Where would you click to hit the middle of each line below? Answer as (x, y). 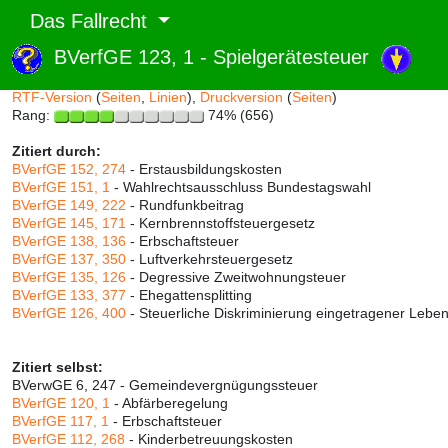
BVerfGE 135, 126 (69, 277)
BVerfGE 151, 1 (61, 187)
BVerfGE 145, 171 (69, 223)
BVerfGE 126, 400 (69, 313)
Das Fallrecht (82, 21)
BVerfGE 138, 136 (69, 241)
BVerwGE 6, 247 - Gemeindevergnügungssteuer (165, 385)
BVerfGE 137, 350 (69, 259)
